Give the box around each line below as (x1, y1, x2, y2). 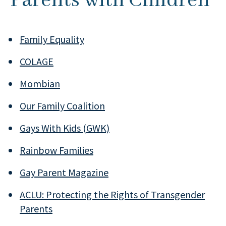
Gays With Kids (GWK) (20, 122, 109, 134)
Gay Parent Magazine (20, 166, 108, 179)
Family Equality (20, 33, 84, 45)
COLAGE (20, 55, 53, 68)
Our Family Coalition (20, 99, 105, 112)
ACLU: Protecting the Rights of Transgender (20, 188, 205, 201)
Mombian (20, 77, 60, 90)
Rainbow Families (20, 144, 93, 156)
